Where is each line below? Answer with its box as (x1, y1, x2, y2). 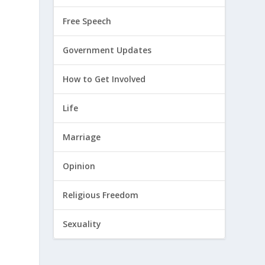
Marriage (63, 131, 101, 143)
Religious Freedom (63, 189, 139, 201)
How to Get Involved (63, 73, 146, 85)
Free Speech (63, 15, 112, 27)
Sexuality (63, 218, 102, 230)
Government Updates (63, 44, 152, 56)
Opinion (63, 160, 96, 172)
